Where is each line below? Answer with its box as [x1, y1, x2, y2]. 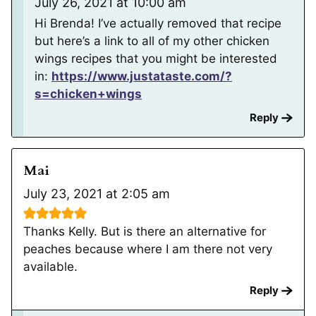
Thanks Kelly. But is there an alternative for [23, 224, 266, 238]
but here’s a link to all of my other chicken [35, 33, 269, 48]
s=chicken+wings [35, 86, 142, 101]
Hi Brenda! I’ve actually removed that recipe [35, 16, 281, 30]
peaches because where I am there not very [23, 241, 272, 256]
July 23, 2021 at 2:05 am [23, 186, 170, 201]
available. [23, 259, 78, 274]
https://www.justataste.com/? [51, 68, 232, 83]
